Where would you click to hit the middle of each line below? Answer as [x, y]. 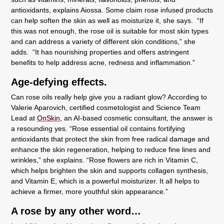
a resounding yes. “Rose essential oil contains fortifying [98, 128]
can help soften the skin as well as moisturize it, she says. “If [107, 20]
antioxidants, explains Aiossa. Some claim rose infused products [112, 10]
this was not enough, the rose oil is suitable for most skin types [110, 31]
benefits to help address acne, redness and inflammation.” [103, 62]
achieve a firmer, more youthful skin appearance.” [89, 191]
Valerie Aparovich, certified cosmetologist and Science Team [106, 107]
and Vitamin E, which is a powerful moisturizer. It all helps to [105, 181]
